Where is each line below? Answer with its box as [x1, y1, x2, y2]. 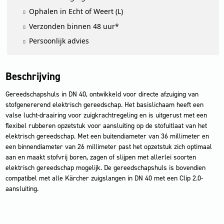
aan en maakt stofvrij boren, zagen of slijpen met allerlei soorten [5, 152, 196, 162]
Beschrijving [5, 69, 60, 84]
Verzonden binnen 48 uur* [29, 21, 119, 31]
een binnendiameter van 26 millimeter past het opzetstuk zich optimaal [5, 141, 212, 151]
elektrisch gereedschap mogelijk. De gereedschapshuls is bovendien [5, 162, 205, 172]
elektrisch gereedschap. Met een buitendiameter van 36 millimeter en [5, 131, 209, 141]
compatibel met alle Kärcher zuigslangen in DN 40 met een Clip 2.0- [5, 173, 203, 183]
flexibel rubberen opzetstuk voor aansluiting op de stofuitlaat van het [5, 120, 207, 130]
